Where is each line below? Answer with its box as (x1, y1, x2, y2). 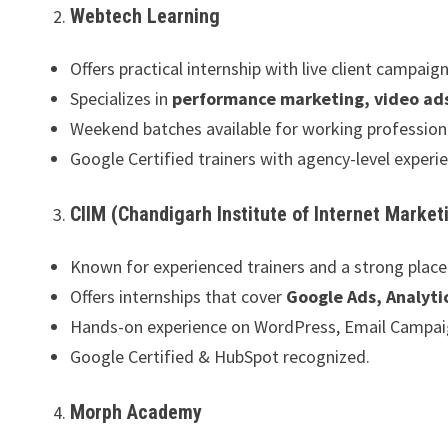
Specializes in (70, 86, 173, 110)
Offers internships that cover (70, 284, 287, 308)
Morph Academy (70, 399, 203, 424)
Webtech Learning (70, 3, 221, 28)
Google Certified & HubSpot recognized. (70, 344, 371, 368)
